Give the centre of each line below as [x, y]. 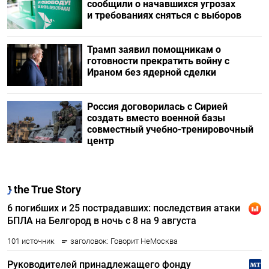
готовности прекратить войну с [158, 61]
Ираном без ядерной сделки [151, 72]
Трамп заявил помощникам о [154, 50]
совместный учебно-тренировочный [170, 130]
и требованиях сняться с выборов [164, 15]
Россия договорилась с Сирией [157, 107]
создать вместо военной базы [156, 118]
